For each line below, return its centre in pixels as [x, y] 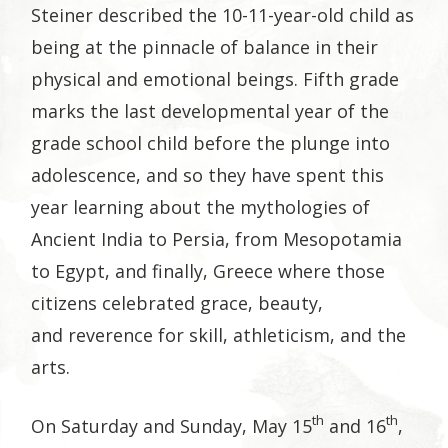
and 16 [355, 425]
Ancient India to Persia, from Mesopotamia [217, 238]
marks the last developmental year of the [210, 110]
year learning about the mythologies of [201, 206]
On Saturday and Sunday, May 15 [172, 425]
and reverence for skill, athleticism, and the [219, 334]
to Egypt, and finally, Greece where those [208, 270]
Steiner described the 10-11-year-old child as [223, 14]
